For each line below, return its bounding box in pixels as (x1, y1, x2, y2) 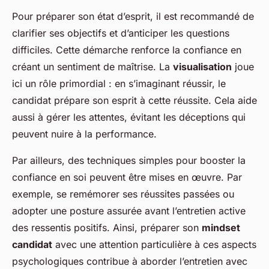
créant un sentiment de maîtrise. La (12, 61, 173, 73)
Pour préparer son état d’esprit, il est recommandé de (12, 10, 254, 23)
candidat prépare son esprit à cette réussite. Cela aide (12, 94, 257, 107)
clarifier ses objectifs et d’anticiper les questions (12, 27, 229, 40)
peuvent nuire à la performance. (12, 128, 157, 141)
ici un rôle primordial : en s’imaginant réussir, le (12, 77, 226, 90)
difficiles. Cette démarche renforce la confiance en (12, 44, 241, 56)
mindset (202, 222, 240, 234)
